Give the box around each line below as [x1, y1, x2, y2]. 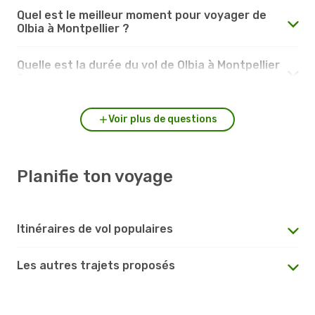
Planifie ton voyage [17, 166, 173, 186]
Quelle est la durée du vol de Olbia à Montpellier [17, 58, 280, 72]
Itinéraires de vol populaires [17, 221, 173, 236]
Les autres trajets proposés [17, 258, 175, 272]
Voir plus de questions [108, 112, 217, 125]
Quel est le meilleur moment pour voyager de [17, 8, 266, 22]
